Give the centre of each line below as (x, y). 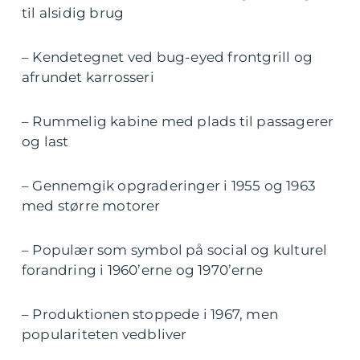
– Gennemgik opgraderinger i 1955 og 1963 (169, 186)
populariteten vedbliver (104, 335)
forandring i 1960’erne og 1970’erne (142, 270)
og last (45, 142)
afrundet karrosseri (88, 78)
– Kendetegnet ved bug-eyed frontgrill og (168, 57)
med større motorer (91, 206)
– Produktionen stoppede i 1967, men (150, 315)
